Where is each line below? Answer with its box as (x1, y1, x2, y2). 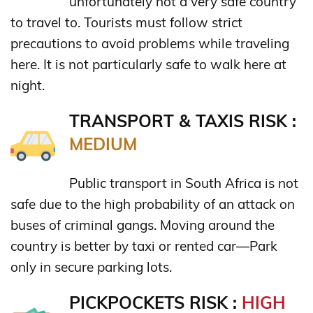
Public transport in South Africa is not (69, 174, 298, 191)
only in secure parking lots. (10, 258, 172, 275)
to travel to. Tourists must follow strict (10, 13, 242, 31)
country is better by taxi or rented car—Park (10, 237, 277, 254)
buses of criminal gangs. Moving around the (10, 216, 275, 233)
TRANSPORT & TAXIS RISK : (69, 110, 296, 131)
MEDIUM (69, 133, 137, 154)
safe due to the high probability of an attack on (10, 195, 295, 212)
